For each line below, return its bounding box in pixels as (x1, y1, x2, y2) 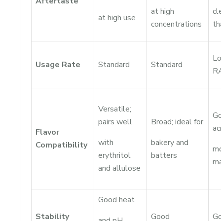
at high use (98, 12, 136, 23)
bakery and (151, 137, 188, 148)
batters (151, 150, 177, 161)
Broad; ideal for (151, 116, 203, 127)
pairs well (98, 116, 132, 127)
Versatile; (98, 104, 131, 114)
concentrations (151, 19, 202, 30)
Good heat (98, 194, 135, 205)
